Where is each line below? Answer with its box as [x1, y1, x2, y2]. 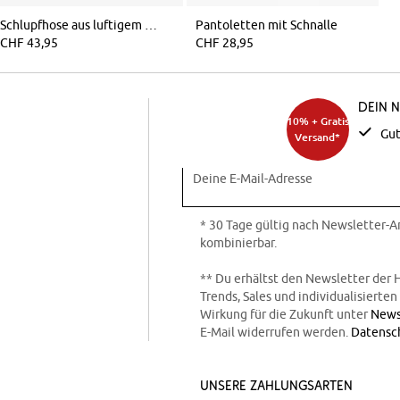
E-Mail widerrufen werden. [200, 324, 351, 339]
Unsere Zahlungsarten [200, 376, 353, 394]
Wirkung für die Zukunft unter [200, 306, 371, 321]
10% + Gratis [286, 114, 349, 127]
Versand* [295, 130, 340, 143]
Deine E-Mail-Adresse [193, 171, 312, 186]
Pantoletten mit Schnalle [196, 17, 338, 32]
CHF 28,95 [196, 35, 254, 50]
